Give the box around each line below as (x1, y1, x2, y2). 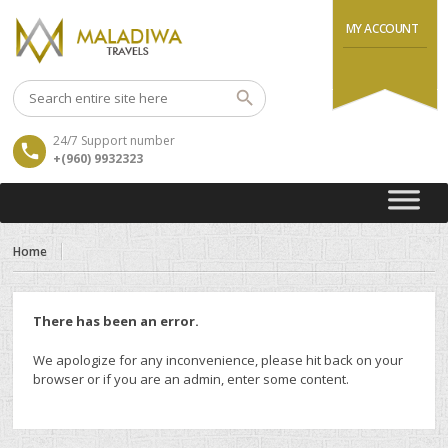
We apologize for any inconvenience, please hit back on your (33, 351, 404, 369)
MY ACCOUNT (345, 20, 419, 37)
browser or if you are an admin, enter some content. (33, 370, 350, 388)
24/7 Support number (53, 132, 176, 149)
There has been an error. (33, 312, 200, 330)
